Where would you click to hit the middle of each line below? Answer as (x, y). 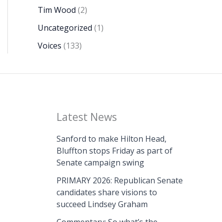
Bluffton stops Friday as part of (114, 151)
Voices (50, 46)
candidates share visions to (107, 193)
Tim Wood (57, 10)
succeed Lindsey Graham (102, 204)
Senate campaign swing (100, 163)
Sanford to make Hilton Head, (111, 139)
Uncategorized (65, 28)
